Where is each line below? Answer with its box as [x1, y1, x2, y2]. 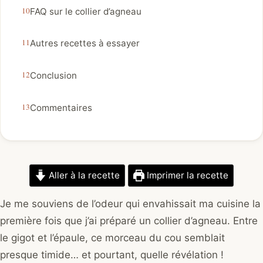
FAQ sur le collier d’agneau [30, 5, 141, 17]
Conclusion [30, 70, 77, 82]
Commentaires [30, 102, 92, 113]
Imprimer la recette [144, 170, 229, 181]
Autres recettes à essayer [30, 38, 140, 49]
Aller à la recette [46, 170, 120, 181]
